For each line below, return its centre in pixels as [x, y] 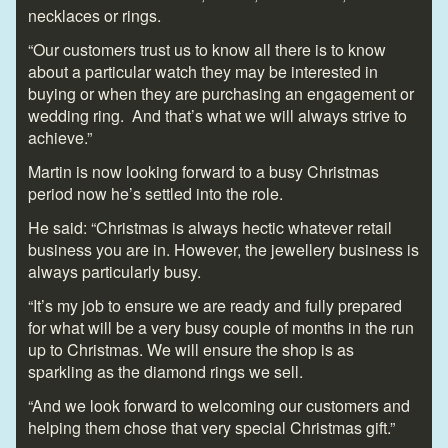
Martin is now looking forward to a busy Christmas [203, 171]
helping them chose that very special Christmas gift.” [211, 427]
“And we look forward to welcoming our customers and [219, 405]
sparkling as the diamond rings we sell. [165, 371]
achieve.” [60, 137]
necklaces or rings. [94, 15]
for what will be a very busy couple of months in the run [221, 327]
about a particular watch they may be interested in [203, 71]
